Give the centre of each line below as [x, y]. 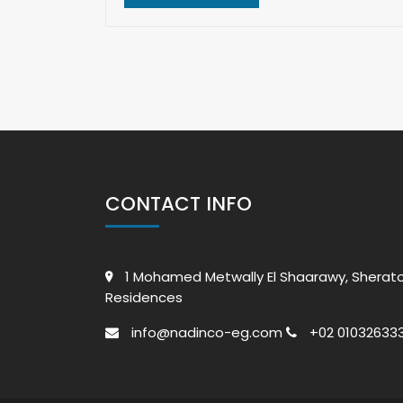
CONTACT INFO [179, 204]
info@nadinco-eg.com [205, 332]
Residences [144, 297]
